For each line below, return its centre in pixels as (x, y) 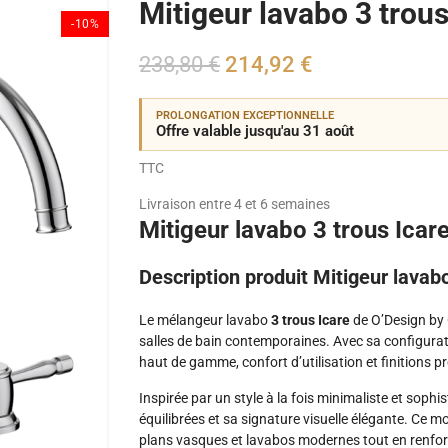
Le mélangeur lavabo (205, 320)
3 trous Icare (310, 320)
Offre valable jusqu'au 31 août (255, 131)
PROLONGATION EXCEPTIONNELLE (245, 115)
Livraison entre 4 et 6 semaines (234, 204)
